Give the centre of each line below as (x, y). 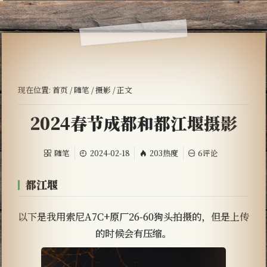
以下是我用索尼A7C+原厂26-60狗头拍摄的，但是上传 (133, 217)
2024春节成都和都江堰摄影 (133, 122)
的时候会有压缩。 (133, 233)
